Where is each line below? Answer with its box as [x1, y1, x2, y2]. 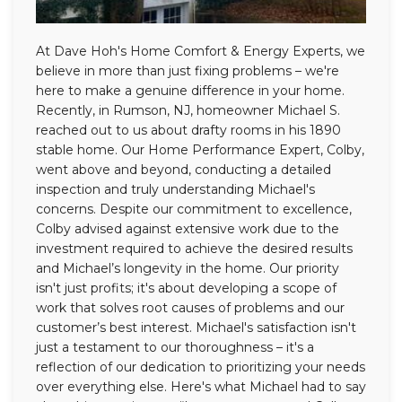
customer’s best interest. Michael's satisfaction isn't [36, 319, 356, 336]
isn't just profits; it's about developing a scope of [36, 280, 336, 297]
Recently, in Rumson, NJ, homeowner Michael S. [36, 102, 340, 119]
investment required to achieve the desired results [36, 240, 353, 258]
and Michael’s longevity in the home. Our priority [36, 260, 339, 277]
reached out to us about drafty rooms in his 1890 [36, 122, 341, 139]
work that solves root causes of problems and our [36, 300, 345, 317]
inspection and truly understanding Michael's [36, 181, 315, 198]
